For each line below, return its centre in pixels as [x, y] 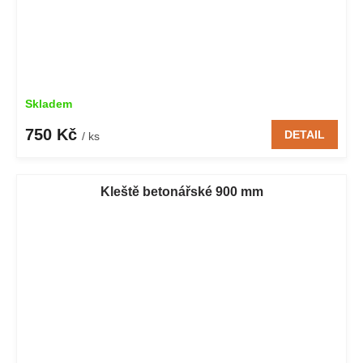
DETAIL [305, 135]
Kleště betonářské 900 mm [181, 192]
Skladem [49, 104]
